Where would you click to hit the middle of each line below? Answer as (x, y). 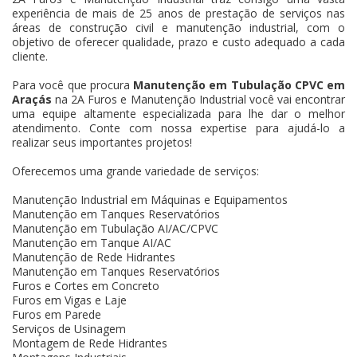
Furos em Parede (57, 314)
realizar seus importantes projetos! (102, 142)
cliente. (30, 56)
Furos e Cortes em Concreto (86, 285)
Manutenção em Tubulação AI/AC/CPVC (115, 228)
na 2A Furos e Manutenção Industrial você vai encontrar (198, 99)
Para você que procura (73, 84)
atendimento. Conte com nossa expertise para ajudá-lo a (178, 127)
